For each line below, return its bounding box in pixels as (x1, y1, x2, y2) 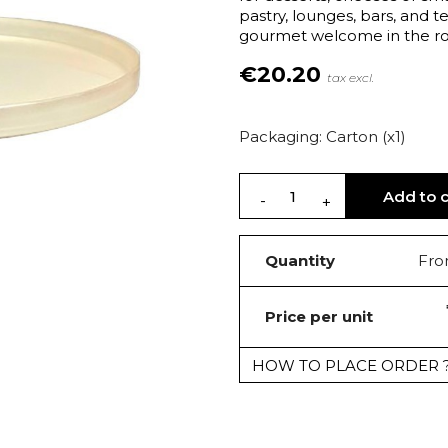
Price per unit (265, 307, 373, 326)
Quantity (265, 251, 335, 270)
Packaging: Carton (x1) (239, 127, 406, 146)
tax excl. (327, 70, 374, 85)
